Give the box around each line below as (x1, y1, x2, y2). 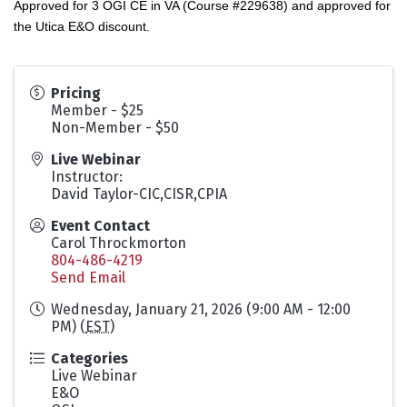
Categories (51, 349, 128, 367)
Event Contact (51, 216, 150, 234)
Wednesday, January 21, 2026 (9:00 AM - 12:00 (51, 300, 351, 318)
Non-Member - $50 (51, 118, 179, 136)
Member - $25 (51, 101, 144, 119)
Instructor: (51, 167, 123, 185)
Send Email (51, 268, 125, 286)
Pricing (51, 84, 101, 102)
